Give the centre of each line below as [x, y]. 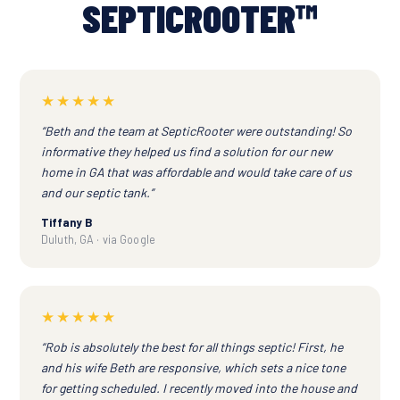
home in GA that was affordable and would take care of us [196, 172]
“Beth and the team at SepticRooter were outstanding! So [196, 131]
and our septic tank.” [97, 193]
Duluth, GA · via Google [98, 240]
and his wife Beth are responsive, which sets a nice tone [193, 368]
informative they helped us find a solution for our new [187, 152]
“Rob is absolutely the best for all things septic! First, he [192, 347]
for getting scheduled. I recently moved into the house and [199, 388]
